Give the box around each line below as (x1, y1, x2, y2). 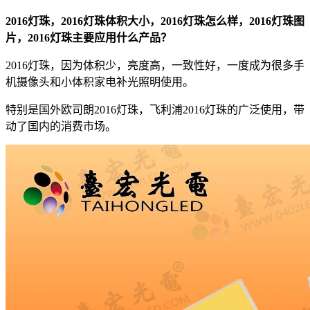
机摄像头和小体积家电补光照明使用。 (6, 75, 194, 88)
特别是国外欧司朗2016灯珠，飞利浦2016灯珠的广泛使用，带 (6, 103, 304, 116)
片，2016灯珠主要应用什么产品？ (6, 31, 172, 44)
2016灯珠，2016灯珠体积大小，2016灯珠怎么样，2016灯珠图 (6, 15, 304, 27)
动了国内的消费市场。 (6, 120, 116, 132)
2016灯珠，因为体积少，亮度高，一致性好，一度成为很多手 (6, 59, 304, 71)
